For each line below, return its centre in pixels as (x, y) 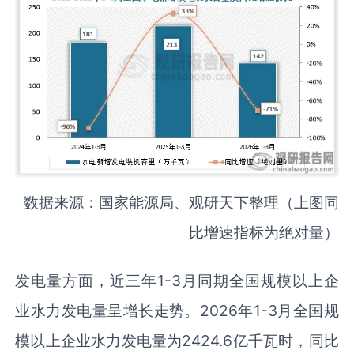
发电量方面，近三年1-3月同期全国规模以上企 (177, 281)
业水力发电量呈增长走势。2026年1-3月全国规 (177, 311)
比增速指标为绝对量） (264, 232)
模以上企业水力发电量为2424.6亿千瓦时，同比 (177, 341)
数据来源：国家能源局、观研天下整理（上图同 (181, 202)
